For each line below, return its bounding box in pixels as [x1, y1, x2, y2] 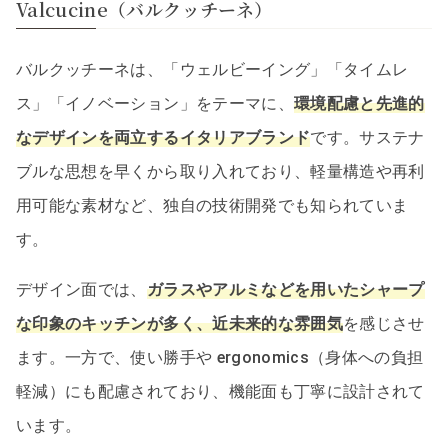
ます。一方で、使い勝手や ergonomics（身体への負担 [16, 347, 424, 367]
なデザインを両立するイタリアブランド [16, 127, 311, 147]
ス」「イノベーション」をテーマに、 [16, 93, 294, 113]
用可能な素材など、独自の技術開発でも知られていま [16, 195, 409, 215]
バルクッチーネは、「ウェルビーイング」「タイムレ [16, 59, 409, 79]
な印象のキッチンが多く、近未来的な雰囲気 [16, 313, 343, 333]
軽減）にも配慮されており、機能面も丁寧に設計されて [16, 381, 425, 401]
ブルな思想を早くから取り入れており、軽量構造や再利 [16, 161, 425, 181]
